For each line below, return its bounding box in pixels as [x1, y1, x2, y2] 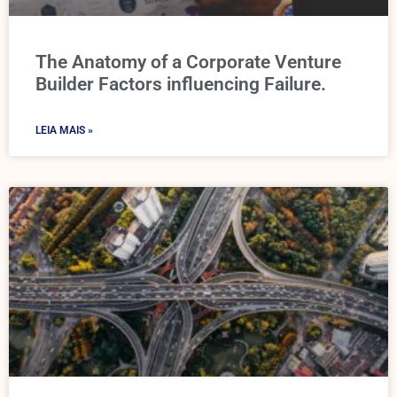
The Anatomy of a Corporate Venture [35, 51, 341, 73]
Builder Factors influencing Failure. [35, 74, 326, 95]
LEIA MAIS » [35, 124, 93, 136]
